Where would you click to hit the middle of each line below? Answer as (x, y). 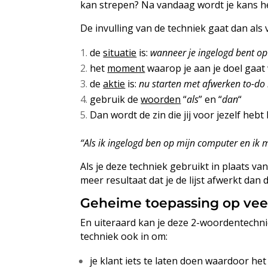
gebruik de (115, 99)
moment (126, 68)
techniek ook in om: (124, 236)
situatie (120, 52)
